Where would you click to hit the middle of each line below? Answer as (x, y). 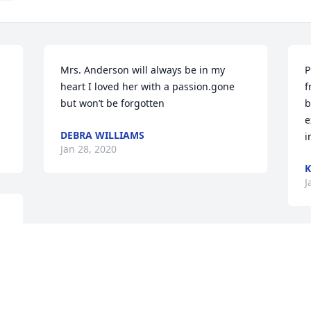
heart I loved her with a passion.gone (148, 87)
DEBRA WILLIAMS (103, 135)
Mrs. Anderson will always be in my (143, 70)
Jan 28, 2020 (89, 149)
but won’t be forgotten (113, 103)
